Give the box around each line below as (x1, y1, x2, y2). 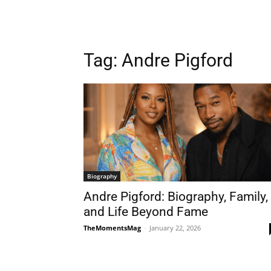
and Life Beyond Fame (83, 204, 208, 219)
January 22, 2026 (149, 223, 201, 232)
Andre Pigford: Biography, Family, (83, 189, 268, 204)
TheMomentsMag (83, 223, 141, 232)
